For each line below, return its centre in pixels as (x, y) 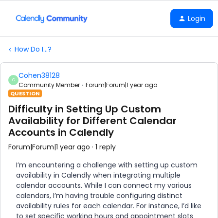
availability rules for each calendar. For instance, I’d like (109, 206)
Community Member (49, 85)
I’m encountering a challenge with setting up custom (107, 165)
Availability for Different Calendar (92, 121)
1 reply (106, 147)
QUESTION (25, 93)
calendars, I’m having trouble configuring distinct (99, 196)
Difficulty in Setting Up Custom (85, 109)
